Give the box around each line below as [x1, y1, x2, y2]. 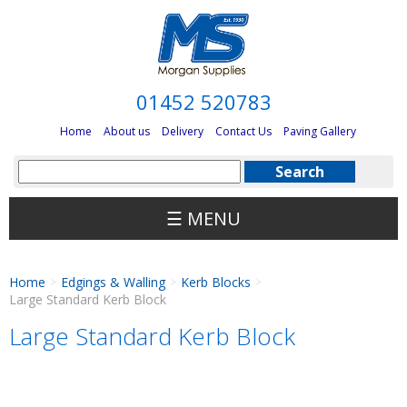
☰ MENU [166, 205, 241, 231]
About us [104, 123, 150, 139]
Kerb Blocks [181, 273, 251, 291]
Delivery [162, 123, 203, 139]
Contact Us [215, 123, 272, 139]
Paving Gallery [283, 123, 356, 139]
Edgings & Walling [61, 273, 165, 291]
